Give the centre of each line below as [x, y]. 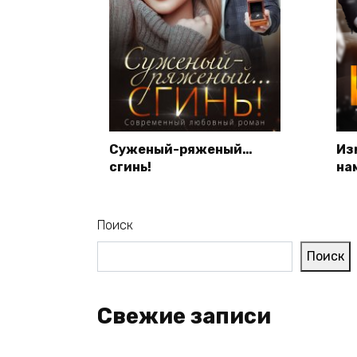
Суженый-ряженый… [181, 149]
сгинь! [130, 167]
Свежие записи [184, 317]
